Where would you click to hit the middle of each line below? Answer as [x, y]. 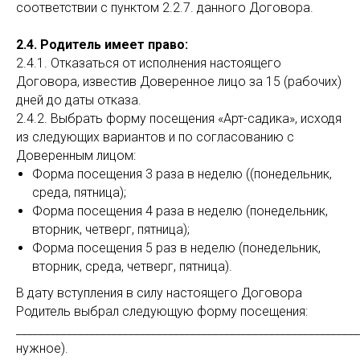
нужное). [42, 348]
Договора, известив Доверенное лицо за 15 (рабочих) [179, 82]
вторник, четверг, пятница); [111, 229]
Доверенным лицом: [76, 155]
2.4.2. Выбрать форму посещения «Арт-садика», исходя [179, 119]
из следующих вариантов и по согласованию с [155, 137]
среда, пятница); [79, 192]
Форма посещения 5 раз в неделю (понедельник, [176, 248]
